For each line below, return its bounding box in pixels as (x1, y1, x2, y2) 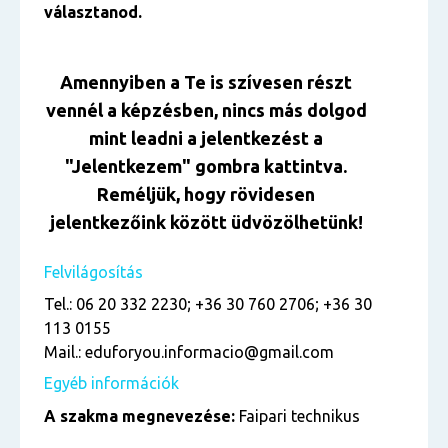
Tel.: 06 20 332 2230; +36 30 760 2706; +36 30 (44, 295, 372, 313)
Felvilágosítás (44, 263, 143, 281)
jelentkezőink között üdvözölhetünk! (49, 212, 363, 232)
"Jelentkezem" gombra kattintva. (65, 156, 347, 176)
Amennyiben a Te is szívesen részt (60, 72, 352, 92)
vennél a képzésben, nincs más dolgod (45, 100, 367, 120)
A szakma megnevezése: (44, 407, 235, 425)
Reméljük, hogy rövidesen (97, 184, 315, 204)
